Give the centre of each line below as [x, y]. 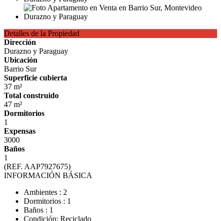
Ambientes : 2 [45, 192]
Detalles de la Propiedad [42, 33]
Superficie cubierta [36, 78]
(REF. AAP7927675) [37, 166]
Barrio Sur [20, 69]
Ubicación [21, 60]
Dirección [20, 42]
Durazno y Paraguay [36, 51]
